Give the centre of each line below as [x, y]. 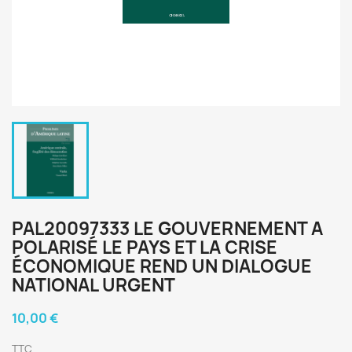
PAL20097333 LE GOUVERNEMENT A [167, 229]
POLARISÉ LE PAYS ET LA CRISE [145, 247]
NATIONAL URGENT [93, 285]
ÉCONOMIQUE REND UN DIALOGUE [162, 266]
